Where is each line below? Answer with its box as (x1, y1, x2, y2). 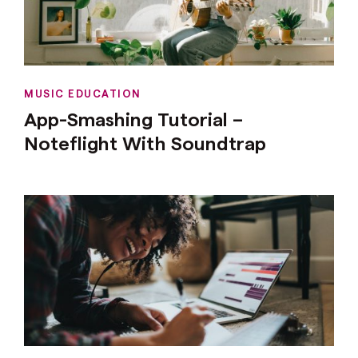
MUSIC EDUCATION (24, 86, 141, 99)
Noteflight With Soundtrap (24, 130, 266, 154)
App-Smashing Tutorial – (24, 106, 243, 130)
